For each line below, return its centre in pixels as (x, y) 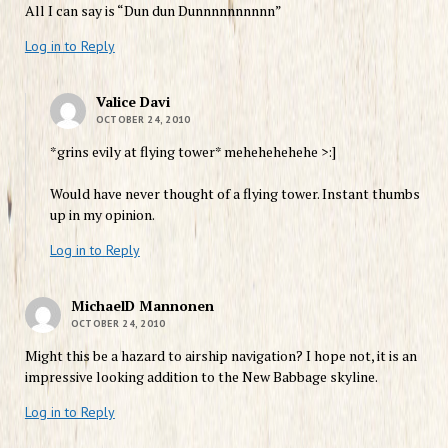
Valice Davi (132, 101)
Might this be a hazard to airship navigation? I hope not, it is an (220, 355)
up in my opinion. (102, 214)
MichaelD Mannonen (142, 305)
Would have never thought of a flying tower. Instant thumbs (234, 193)
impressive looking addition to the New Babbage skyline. (201, 376)
